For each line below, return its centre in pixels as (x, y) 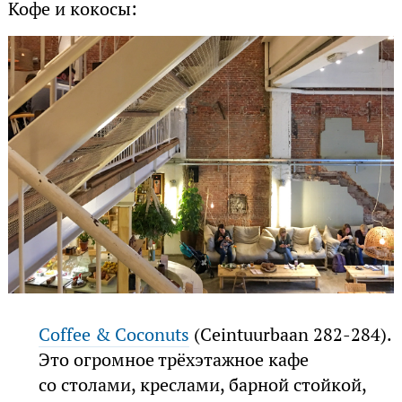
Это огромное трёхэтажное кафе (174, 359)
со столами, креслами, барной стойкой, (203, 385)
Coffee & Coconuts (114, 334)
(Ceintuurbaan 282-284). (291, 334)
